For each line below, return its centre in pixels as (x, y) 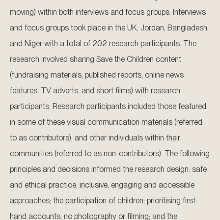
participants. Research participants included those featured (108, 107)
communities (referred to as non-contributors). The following (110, 154)
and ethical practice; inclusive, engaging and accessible (102, 185)
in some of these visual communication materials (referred (106, 122)
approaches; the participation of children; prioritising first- (104, 201)
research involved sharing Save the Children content (96, 59)
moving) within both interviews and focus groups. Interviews (108, 12)
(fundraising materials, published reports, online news (97, 75)
